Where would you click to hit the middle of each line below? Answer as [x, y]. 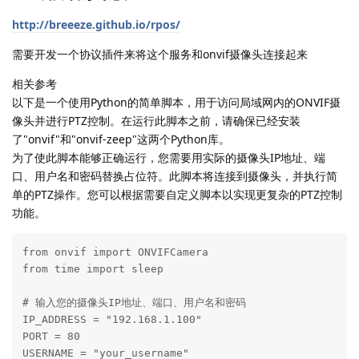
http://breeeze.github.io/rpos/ [96, 25]
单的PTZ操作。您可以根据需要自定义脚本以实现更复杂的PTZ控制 [177, 195]
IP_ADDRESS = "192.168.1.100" [112, 319]
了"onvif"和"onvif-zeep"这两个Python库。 [121, 139]
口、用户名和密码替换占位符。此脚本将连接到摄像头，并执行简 [175, 176]
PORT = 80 [51, 336]
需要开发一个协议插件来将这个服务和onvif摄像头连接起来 [160, 54]
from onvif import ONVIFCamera [115, 252]
